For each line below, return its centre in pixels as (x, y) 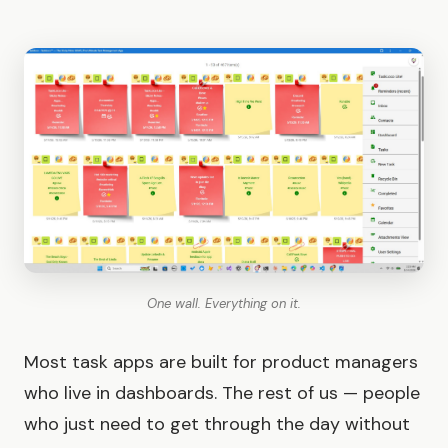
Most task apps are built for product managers (221, 361)
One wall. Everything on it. (224, 303)
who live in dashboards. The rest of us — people (222, 392)
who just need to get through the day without (217, 423)
